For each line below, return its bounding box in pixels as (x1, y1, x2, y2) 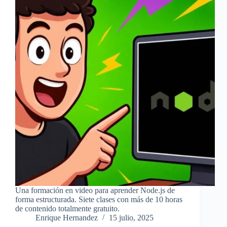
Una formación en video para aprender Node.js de (15, 186, 175, 195)
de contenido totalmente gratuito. (15, 204, 120, 213)
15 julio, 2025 (109, 213, 154, 222)
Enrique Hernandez (35, 213, 98, 222)
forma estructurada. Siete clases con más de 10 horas (15, 195, 182, 204)
